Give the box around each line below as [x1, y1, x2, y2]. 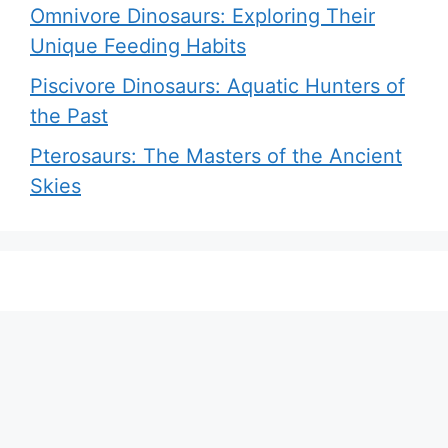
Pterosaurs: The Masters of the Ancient [30, 143, 402, 168]
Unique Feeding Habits [30, 33, 246, 58]
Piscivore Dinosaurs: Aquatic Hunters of [30, 73, 405, 98]
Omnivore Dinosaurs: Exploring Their [30, 3, 375, 28]
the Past [30, 103, 108, 128]
